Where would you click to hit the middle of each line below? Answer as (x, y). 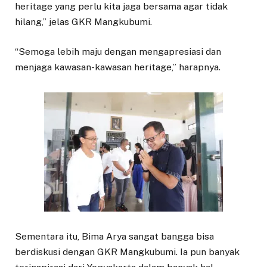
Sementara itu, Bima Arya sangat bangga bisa (114, 237)
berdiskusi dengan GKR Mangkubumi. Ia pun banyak (127, 252)
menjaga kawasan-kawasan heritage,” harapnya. (118, 67)
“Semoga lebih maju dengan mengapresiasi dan (118, 51)
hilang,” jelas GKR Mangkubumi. (83, 21)
